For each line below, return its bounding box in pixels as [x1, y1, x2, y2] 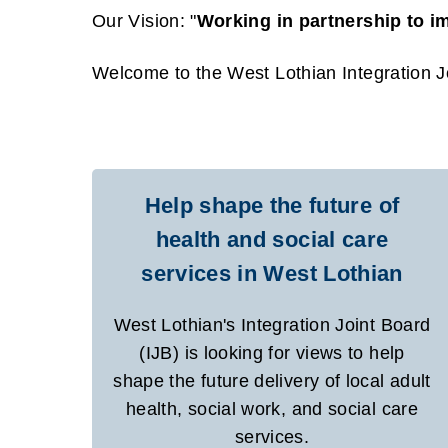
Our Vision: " [92, 12, 197, 31]
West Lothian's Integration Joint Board [113, 316, 431, 335]
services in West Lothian [141, 263, 403, 285]
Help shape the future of [144, 195, 400, 217]
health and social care [155, 229, 389, 251]
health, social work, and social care [125, 400, 418, 419]
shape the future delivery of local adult [113, 372, 431, 391]
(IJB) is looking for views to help [139, 344, 405, 363]
